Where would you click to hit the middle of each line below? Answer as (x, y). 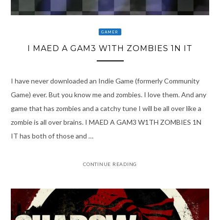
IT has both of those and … (52, 136)
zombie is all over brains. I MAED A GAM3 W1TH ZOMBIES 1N (106, 122)
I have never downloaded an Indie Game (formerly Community (105, 81)
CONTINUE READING (110, 164)
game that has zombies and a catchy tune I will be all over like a (106, 108)
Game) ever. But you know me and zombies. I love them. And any (108, 94)
